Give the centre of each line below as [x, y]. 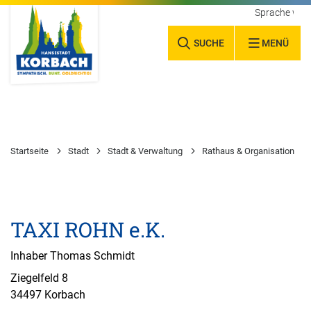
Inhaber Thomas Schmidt [73, 256]
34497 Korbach [48, 295]
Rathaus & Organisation [248, 151]
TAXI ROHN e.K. [88, 229]
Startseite [30, 151]
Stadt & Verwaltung [145, 151]
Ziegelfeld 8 [39, 278]
